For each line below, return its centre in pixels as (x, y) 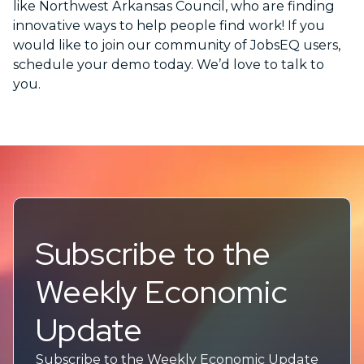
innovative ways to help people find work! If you (169, 25)
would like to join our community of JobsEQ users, (177, 44)
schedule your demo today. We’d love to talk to (169, 64)
